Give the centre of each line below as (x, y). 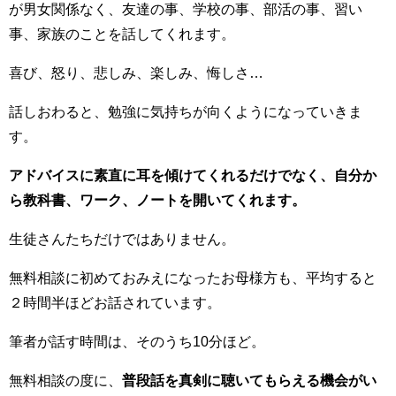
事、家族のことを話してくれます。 (122, 33)
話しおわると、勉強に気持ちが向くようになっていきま (186, 111)
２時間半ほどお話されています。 (115, 302)
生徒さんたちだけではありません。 (122, 238)
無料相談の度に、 (65, 380)
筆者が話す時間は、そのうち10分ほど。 (137, 341)
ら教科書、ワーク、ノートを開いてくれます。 (157, 199)
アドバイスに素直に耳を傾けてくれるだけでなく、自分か (193, 175)
